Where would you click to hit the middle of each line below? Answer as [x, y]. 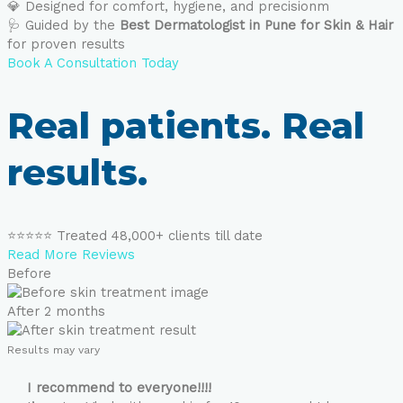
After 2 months [56, 311]
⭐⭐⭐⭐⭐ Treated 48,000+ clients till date [135, 235]
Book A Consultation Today [93, 63]
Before [29, 273]
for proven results [66, 45]
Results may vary [54, 349]
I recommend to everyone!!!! [119, 388]
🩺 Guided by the [63, 26]
